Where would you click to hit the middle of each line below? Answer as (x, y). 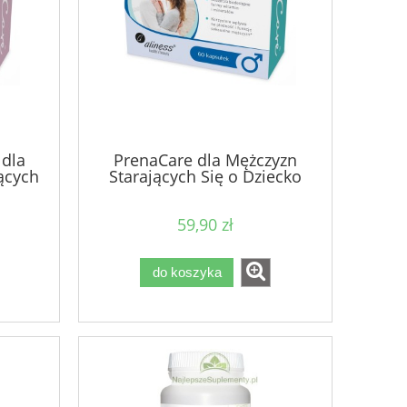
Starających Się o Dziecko (205, 177)
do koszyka (187, 273)
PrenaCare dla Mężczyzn (205, 160)
